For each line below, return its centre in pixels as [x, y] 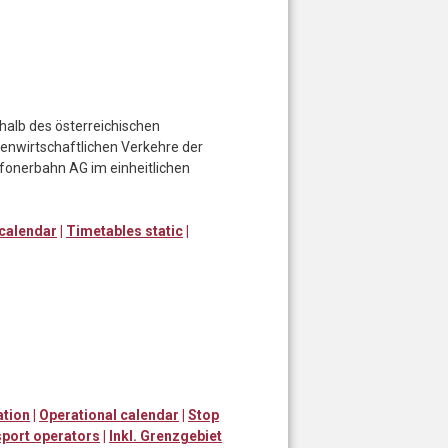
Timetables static [124, 230]
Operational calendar [109, 414]
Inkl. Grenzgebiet [165, 435]
